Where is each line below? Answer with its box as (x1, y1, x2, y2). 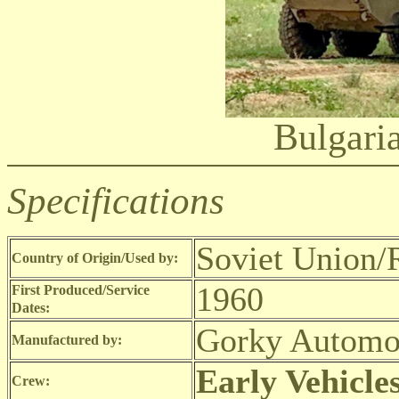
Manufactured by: (12, 332, 122, 347)
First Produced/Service (12, 282, 150, 297)
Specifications (7, 180, 224, 222)
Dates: (12, 300, 50, 315)
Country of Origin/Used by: (12, 250, 178, 265)
